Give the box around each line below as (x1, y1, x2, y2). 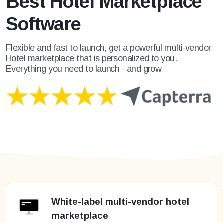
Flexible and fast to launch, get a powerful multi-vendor (6, 42, 211, 53)
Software (6, 13, 81, 34)
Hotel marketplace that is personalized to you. (6, 53, 177, 63)
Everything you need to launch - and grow (6, 63, 162, 74)
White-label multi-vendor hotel (51, 196, 189, 207)
